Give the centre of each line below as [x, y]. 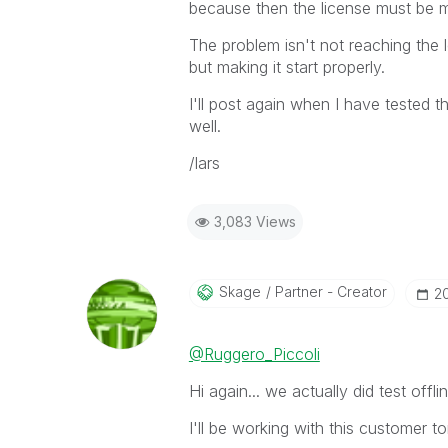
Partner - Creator [328, 291]
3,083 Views [254, 221]
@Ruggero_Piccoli [254, 354]
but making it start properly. [286, 67]
